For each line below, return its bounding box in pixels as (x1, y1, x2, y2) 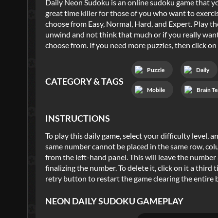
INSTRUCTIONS (45, 113, 110, 124)
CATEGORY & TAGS (45, 76, 124, 87)
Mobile (147, 86, 165, 93)
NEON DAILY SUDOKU (45, 196, 135, 206)
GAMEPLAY (135, 196, 183, 206)
